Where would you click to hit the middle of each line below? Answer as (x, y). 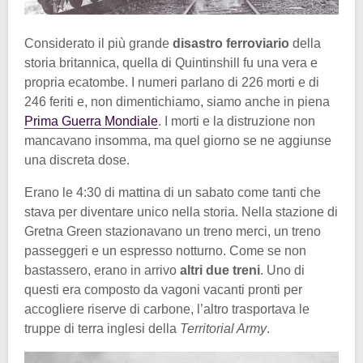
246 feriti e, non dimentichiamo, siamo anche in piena (177, 102)
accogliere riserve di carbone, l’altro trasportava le (167, 310)
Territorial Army (223, 329)
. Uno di (282, 271)
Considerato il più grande (98, 44)
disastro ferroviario (233, 44)
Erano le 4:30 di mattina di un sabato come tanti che (173, 193)
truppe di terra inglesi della (102, 329)
